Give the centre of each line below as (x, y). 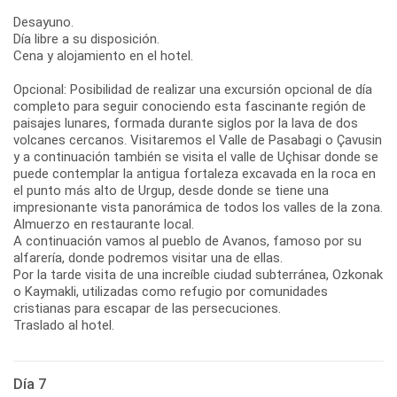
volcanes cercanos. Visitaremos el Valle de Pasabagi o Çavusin (198, 140)
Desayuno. (43, 22)
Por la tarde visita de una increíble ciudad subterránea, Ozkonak (198, 274)
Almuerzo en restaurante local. (104, 224)
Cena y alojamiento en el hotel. (103, 55)
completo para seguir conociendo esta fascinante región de (190, 106)
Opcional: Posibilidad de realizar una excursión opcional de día (193, 89)
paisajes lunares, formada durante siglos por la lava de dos (186, 123)
